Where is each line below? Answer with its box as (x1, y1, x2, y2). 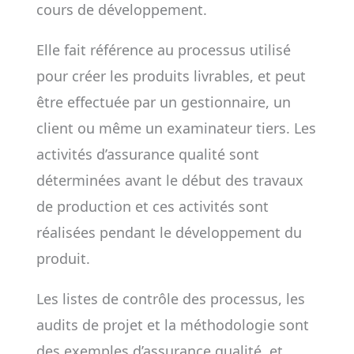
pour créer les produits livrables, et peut (36, 66, 306, 85)
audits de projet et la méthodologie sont (36, 315, 309, 334)
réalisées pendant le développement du (36, 223, 302, 242)
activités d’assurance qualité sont (36, 145, 259, 164)
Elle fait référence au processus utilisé (36, 40, 291, 59)
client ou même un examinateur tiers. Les (36, 119, 316, 137)
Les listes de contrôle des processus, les (36, 289, 305, 308)
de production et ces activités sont (36, 197, 269, 216)
